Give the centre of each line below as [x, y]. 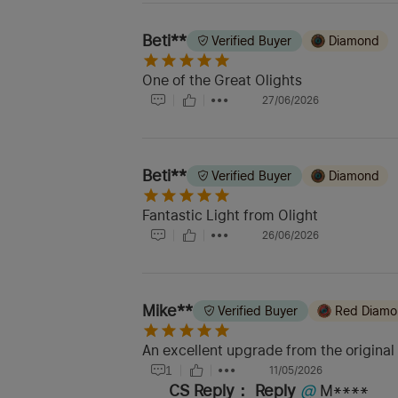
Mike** [167, 311]
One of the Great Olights [222, 81]
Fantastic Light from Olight [230, 216]
